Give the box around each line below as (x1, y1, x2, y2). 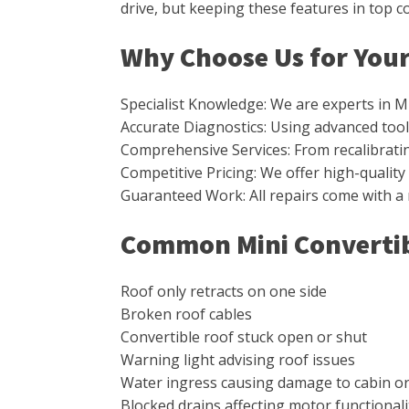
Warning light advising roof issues (121, 350, 355, 370)
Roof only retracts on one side (121, 281, 327, 301)
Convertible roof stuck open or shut (121, 327, 367, 347)
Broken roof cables (121, 304, 252, 324)
